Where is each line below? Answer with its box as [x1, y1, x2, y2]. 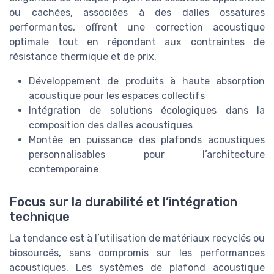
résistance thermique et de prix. [9, 51, 157, 63]
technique [9, 209, 70, 224]
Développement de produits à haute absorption [29, 75, 265, 87]
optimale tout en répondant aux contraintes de [9, 36, 265, 48]
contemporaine [29, 163, 98, 176]
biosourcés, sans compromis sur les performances [9, 247, 265, 259]
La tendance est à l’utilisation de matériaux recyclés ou [9, 232, 265, 245]
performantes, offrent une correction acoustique [9, 21, 265, 34]
